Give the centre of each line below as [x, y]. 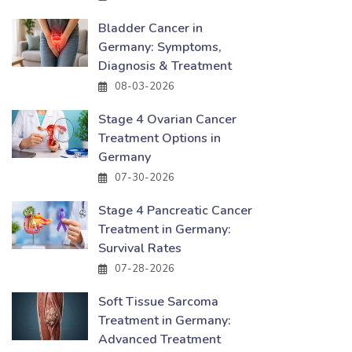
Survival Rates [140, 248]
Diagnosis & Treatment [165, 66]
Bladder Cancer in [150, 28]
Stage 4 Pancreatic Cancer [175, 211]
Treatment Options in [159, 138]
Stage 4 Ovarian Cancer [167, 119]
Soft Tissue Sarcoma [158, 302]
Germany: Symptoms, [160, 47]
